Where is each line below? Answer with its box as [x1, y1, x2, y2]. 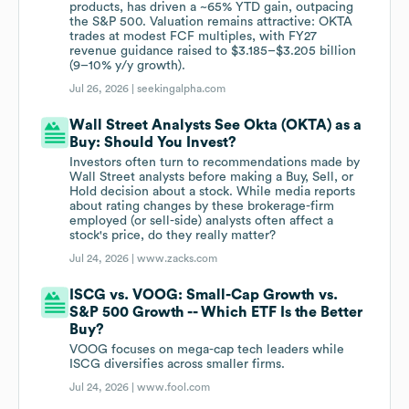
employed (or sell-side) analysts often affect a [69, 215, 334, 228]
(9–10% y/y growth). [69, 59, 186, 73]
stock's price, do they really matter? [69, 229, 277, 243]
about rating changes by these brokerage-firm [69, 200, 335, 214]
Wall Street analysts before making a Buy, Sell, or [69, 171, 354, 184]
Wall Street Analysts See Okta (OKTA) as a [69, 118, 362, 133]
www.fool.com [137, 382, 211, 393]
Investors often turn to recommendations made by [69, 156, 361, 170]
